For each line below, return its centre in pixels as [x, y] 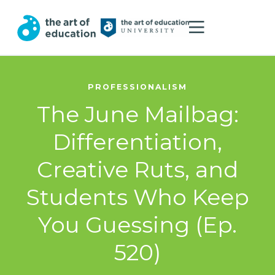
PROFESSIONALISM [137, 87]
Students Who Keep [137, 197]
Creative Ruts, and [137, 169]
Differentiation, [137, 141]
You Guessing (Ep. [137, 224]
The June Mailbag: [137, 114]
